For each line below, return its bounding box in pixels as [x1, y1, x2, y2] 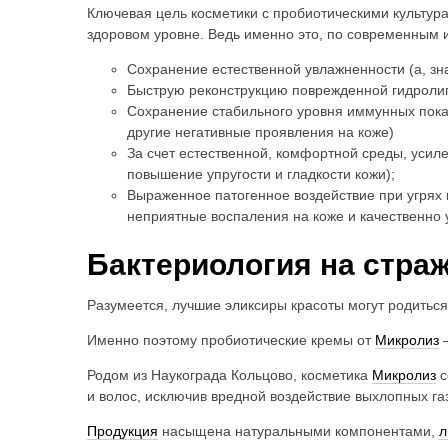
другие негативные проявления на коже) [127, 123, 394, 140]
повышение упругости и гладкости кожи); [127, 165, 395, 182]
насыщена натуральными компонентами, [158, 422, 439, 439]
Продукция [87, 422, 158, 439]
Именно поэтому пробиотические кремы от [87, 331, 375, 348]
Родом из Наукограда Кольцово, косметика [87, 366, 372, 383]
